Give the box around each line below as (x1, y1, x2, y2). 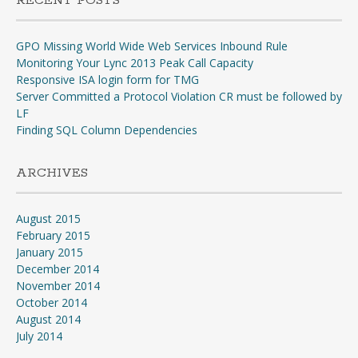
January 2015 (16, 245, 83, 260)
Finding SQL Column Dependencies (16, 122, 197, 137)
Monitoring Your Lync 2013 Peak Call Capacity (16, 55, 253, 70)
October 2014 (16, 295, 87, 310)
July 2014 (16, 328, 62, 344)
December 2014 (16, 261, 99, 276)
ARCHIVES (16, 165, 88, 181)
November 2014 (16, 278, 100, 293)
